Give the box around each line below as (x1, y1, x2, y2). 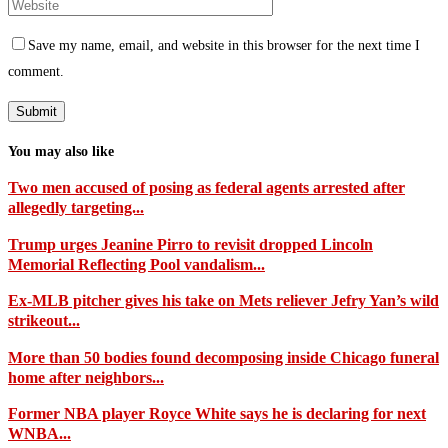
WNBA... (8, 423, 71, 443)
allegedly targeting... (8, 198, 144, 218)
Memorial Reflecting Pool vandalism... (8, 254, 265, 274)
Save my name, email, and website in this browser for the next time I (28, 38, 420, 54)
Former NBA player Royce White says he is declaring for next (8, 403, 426, 423)
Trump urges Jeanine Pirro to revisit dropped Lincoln (8, 234, 373, 254)
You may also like (8, 143, 114, 159)
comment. (8, 64, 64, 80)
